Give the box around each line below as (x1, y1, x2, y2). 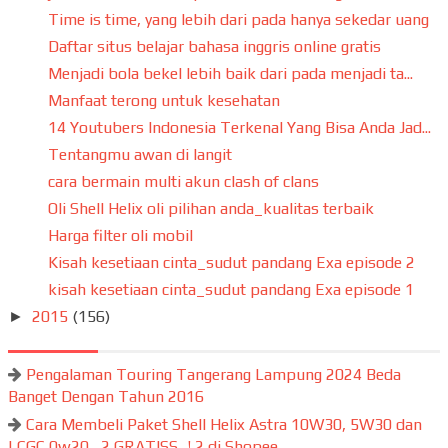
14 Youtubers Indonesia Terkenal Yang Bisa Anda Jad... (47, 117, 431, 137)
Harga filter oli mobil (47, 225, 193, 245)
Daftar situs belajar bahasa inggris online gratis (47, 36, 381, 56)
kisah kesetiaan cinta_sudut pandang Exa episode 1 (47, 279, 414, 299)
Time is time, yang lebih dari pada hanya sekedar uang (47, 9, 429, 29)
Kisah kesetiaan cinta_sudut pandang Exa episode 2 (47, 252, 415, 272)
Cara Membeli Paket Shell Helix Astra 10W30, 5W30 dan (26, 414, 422, 434)
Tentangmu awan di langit (47, 144, 232, 164)
